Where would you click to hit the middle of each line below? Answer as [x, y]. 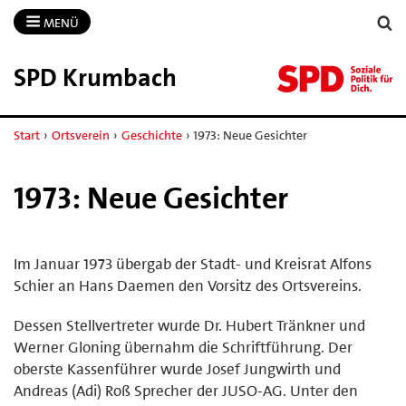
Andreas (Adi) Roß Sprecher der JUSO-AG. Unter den [186, 390]
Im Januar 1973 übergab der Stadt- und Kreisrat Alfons [193, 263]
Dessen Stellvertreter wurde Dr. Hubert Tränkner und [189, 325]
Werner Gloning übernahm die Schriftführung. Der [183, 347]
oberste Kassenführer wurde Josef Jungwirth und [177, 368]
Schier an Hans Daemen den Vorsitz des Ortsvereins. [188, 285]
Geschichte [151, 135]
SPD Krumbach [95, 77]
